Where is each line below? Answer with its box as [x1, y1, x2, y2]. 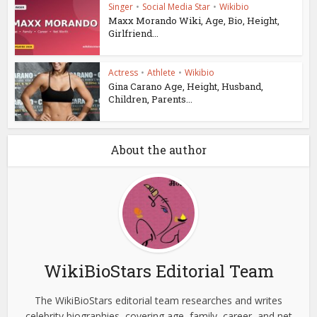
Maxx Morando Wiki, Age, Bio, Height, [108, 14, 280, 28]
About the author [110, 142, 207, 157]
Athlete [147, 66, 176, 79]
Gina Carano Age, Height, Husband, [108, 79, 264, 93]
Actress [108, 66, 139, 79]
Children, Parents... [108, 92, 193, 105]
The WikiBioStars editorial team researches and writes [35, 293, 282, 307]
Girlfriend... [108, 27, 159, 40]
